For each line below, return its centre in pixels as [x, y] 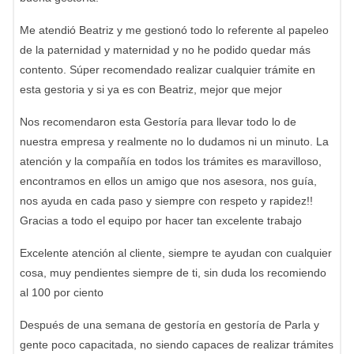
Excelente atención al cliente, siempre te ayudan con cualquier [176, 253]
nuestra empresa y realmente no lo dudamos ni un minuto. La [174, 141]
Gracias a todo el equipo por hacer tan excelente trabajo [161, 220]
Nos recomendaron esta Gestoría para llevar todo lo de [158, 122]
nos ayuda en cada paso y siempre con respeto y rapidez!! [166, 201]
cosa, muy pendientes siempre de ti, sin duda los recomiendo [173, 273]
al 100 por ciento [62, 292]
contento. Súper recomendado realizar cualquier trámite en [168, 70]
